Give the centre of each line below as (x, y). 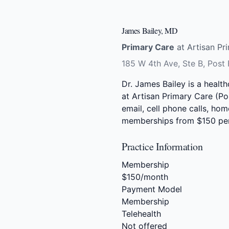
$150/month (145, 177)
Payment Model (152, 189)
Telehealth (141, 214)
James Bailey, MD (150, 30)
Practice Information (162, 146)
